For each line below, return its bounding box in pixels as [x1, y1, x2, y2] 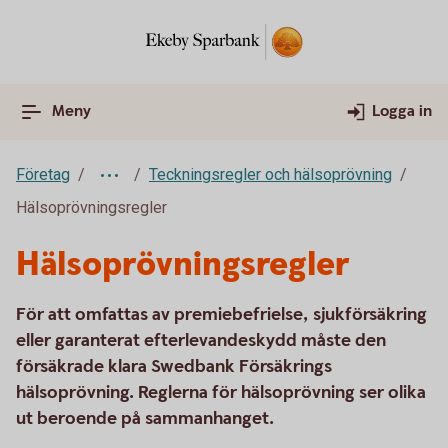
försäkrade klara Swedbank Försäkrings [16, 355, 332, 378]
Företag [16, 165, 70, 184]
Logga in [372, 101, 432, 122]
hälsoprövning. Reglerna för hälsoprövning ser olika [16, 381, 426, 404]
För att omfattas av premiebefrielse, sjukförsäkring [16, 303, 427, 326]
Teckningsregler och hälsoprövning [149, 165, 392, 184]
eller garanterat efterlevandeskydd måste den [16, 329, 386, 352]
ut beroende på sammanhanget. [16, 407, 274, 430]
